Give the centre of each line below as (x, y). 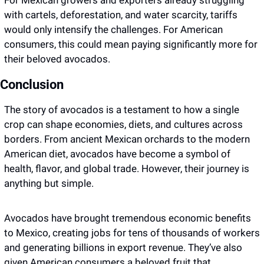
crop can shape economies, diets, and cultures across (123, 125)
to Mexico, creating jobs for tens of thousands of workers (132, 233)
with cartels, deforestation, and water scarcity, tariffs (121, 15)
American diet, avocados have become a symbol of (117, 154)
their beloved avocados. (57, 59)
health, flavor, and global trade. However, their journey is (127, 169)
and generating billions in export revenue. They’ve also (123, 248)
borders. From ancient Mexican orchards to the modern (127, 139)
